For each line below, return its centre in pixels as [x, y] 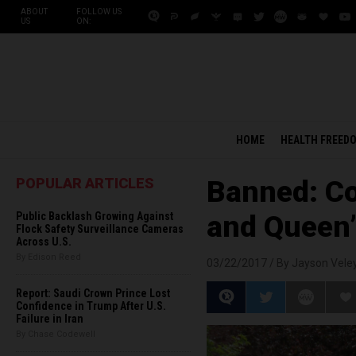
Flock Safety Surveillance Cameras [100, 229]
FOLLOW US [99, 12]
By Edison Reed [48, 257]
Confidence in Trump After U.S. [91, 306]
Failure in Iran [50, 319]
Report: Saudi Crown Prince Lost [93, 293]
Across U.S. [44, 242]
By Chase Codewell [56, 334]
